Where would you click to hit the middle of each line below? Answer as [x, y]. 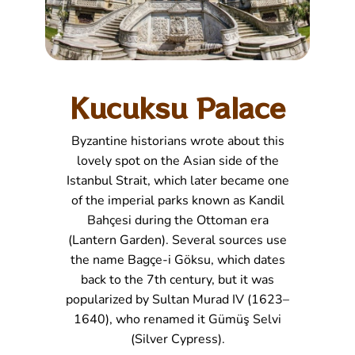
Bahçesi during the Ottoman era [177, 221]
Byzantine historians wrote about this [177, 141]
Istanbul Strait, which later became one [177, 181]
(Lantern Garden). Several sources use [177, 240]
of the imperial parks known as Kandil [177, 201]
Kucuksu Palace [177, 108]
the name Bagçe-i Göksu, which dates [177, 260]
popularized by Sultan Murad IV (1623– [177, 300]
